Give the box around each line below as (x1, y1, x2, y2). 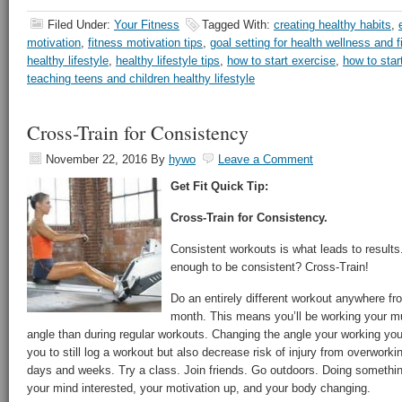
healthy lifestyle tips (116, 54, 220, 67)
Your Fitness (114, 18, 179, 31)
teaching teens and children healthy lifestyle (27, 72, 255, 85)
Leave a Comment (218, 153, 313, 166)
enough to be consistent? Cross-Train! (170, 260, 369, 274)
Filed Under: (48, 18, 114, 31)
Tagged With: (202, 18, 274, 31)
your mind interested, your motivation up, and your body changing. (27, 381, 371, 395)
